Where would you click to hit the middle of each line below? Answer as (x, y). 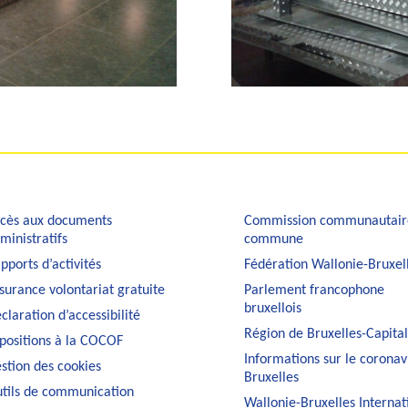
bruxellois (272, 309)
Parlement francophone (314, 291)
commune (273, 240)
